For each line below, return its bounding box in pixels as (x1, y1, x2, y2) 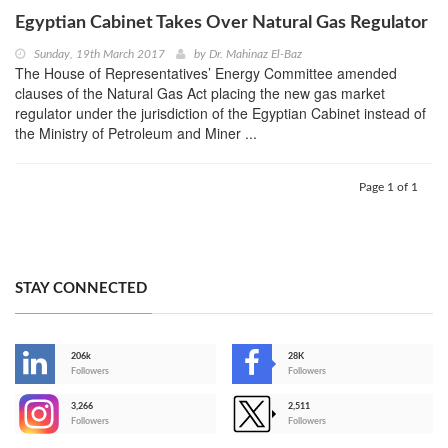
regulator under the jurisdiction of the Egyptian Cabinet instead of (15, 103, 426, 124)
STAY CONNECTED (15, 281, 147, 297)
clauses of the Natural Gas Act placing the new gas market (15, 83, 385, 104)
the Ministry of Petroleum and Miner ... (15, 123, 257, 144)
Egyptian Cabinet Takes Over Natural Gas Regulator (15, 14, 428, 33)
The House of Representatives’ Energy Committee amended (15, 63, 397, 84)
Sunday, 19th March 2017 (34, 48, 165, 61)
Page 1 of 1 (359, 181, 418, 194)
